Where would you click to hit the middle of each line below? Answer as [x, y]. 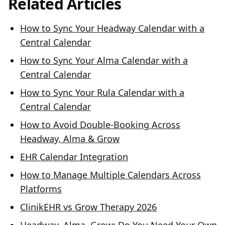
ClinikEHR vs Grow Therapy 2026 [88, 207]
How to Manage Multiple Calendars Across [110, 175]
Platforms [41, 189]
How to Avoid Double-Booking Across [100, 125]
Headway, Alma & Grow [70, 139]
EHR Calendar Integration [74, 157]
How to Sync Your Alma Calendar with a [104, 60]
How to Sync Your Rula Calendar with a [102, 92]
